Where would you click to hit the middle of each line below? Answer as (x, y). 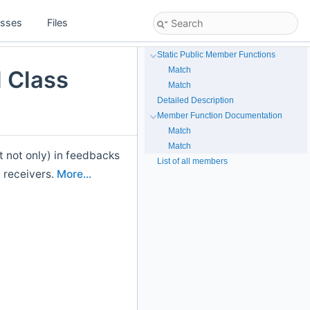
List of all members (192, 161)
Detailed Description (195, 100)
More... (74, 174)
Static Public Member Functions (216, 55)
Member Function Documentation (220, 116)
